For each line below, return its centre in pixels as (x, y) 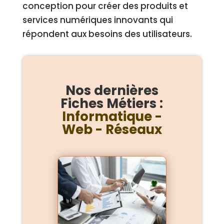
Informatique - (112, 116)
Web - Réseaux (112, 129)
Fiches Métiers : (112, 103)
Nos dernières (112, 90)
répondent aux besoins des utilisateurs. (107, 34)
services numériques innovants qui (97, 20)
